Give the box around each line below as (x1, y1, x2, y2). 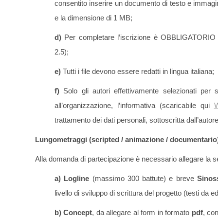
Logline (64, 174, 90, 183)
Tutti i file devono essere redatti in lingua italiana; (61, 67, 214, 76)
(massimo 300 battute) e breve (89, 174, 197, 183)
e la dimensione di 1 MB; (54, 14, 132, 22)
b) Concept (54, 208, 92, 217)
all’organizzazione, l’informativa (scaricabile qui (54, 101, 214, 110)
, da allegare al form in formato (92, 208, 192, 217)
